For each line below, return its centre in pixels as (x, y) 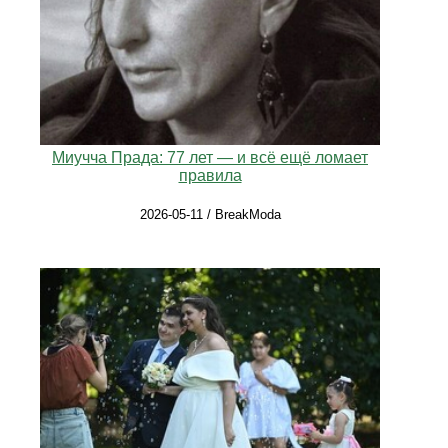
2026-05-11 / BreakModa (210, 215)
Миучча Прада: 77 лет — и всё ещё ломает (210, 158)
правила (210, 176)
